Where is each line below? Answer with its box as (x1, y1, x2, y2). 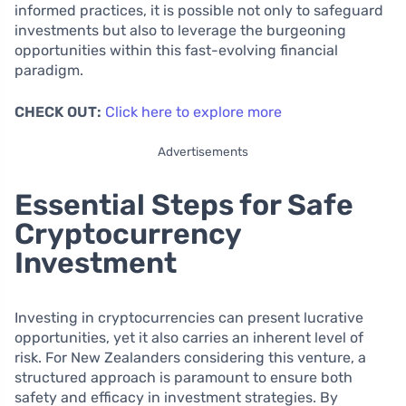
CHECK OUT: (14, 102, 101, 121)
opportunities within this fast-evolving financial (14, 41, 338, 59)
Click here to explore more (105, 102, 282, 121)
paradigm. (14, 61, 83, 79)
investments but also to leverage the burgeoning (14, 21, 346, 39)
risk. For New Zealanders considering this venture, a (14, 348, 366, 366)
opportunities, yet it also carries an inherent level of (14, 328, 363, 346)
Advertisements (158, 143, 248, 159)
